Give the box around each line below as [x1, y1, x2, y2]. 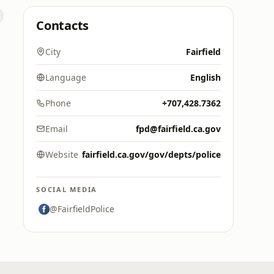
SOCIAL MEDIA [36, 185, 98, 194]
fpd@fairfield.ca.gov [136, 123, 221, 135]
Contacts [36, 17, 89, 34]
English [190, 72, 221, 83]
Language [45, 72, 86, 83]
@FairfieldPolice [50, 203, 114, 215]
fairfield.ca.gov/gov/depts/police [82, 149, 221, 160]
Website [45, 149, 78, 160]
